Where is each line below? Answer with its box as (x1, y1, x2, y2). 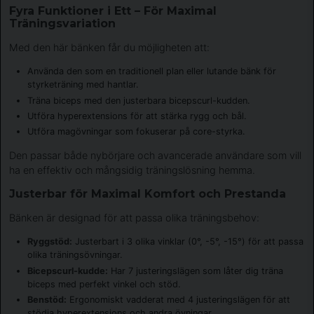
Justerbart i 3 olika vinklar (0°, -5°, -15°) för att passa (71, 236, 303, 247)
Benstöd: (27, 294, 67, 305)
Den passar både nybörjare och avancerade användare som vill (9, 149, 301, 162)
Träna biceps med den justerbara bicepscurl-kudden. (27, 95, 250, 106)
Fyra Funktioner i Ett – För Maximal (9, 4, 217, 18)
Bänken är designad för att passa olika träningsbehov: (9, 212, 259, 224)
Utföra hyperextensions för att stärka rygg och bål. (27, 110, 247, 121)
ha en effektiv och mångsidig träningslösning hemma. (9, 164, 255, 177)
